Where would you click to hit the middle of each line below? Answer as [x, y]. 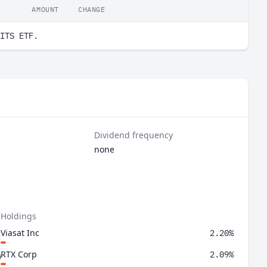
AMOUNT [45, 9]
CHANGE [92, 9]
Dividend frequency [134, 135]
